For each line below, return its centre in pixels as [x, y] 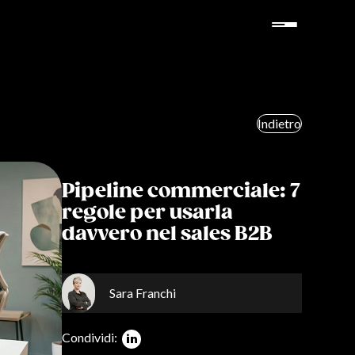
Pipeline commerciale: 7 [181, 191]
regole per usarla [148, 213]
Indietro [279, 123]
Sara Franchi [143, 293]
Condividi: [91, 338]
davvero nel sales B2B [168, 234]
